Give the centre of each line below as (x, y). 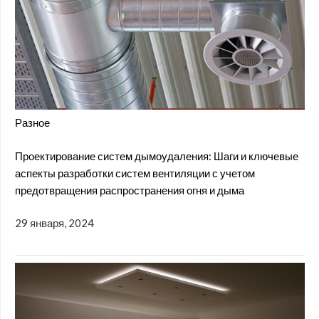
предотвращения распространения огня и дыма (130, 190)
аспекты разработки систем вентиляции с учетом (135, 173)
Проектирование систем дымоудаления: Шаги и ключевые (157, 156)
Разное (32, 123)
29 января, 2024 (54, 223)
